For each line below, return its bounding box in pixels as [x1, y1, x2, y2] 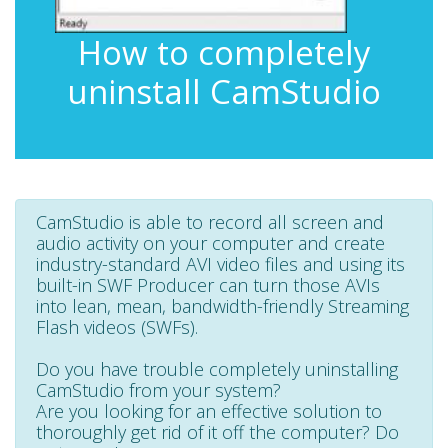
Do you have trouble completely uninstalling [36, 357, 398, 382]
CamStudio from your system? [36, 378, 281, 403]
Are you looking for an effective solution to [36, 399, 382, 424]
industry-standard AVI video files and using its [36, 252, 405, 277]
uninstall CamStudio [67, 69, 381, 115]
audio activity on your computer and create [36, 231, 385, 256]
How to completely [77, 30, 371, 76]
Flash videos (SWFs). [36, 315, 198, 340]
